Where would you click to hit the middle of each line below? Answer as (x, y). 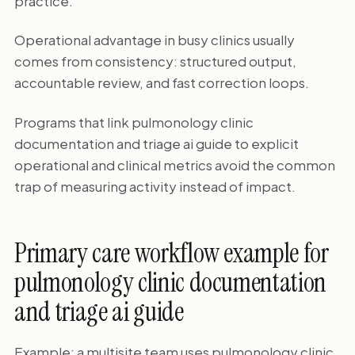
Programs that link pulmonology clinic (134, 122)
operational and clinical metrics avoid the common (174, 164)
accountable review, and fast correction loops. (161, 83)
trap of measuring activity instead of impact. (155, 186)
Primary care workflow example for (171, 254)
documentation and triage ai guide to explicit (156, 143)
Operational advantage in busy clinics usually (154, 40)
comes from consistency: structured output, (155, 61)
